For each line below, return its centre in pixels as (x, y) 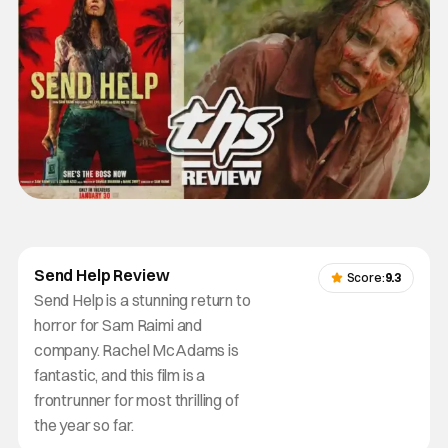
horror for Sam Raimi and (118, 324)
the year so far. (83, 424)
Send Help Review (101, 274)
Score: (365, 277)
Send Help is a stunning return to (142, 299)
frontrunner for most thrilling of (136, 399)
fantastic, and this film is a (119, 374)
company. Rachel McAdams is (136, 349)
